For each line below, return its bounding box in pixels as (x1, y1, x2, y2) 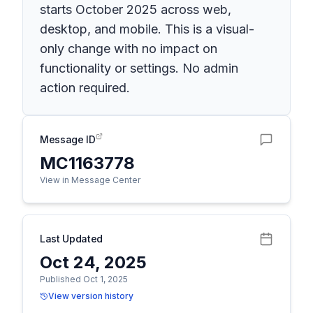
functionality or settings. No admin (40, 61, 238, 75)
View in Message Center (40, 175, 140, 185)
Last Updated (40, 233, 103, 245)
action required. (40, 80, 130, 95)
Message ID (40, 133, 96, 145)
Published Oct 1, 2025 (40, 274, 128, 284)
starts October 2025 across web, (40, 2, 231, 17)
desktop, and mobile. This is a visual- (40, 22, 254, 36)
